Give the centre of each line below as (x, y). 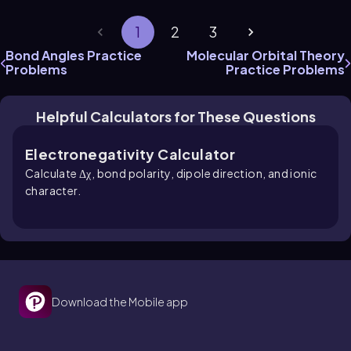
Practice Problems (285, 70)
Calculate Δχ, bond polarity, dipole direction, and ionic (171, 174)
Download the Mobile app (120, 302)
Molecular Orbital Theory (266, 56)
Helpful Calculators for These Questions (175, 117)
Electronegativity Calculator (130, 154)
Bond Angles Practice (74, 56)
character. (53, 191)
